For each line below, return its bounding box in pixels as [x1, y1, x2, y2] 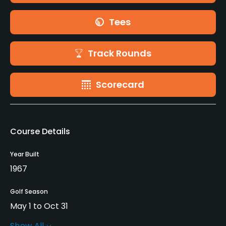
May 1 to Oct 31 [10, 200, 68, 212]
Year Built [10, 149, 39, 158]
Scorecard [96, 78, 144, 91]
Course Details [10, 125, 70, 137]
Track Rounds [87, 46, 151, 60]
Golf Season [10, 187, 48, 196]
